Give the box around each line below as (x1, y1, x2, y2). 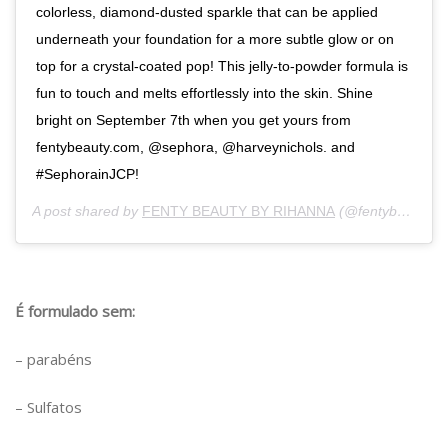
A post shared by (32, 202, 142, 219)
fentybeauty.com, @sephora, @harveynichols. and (36, 138, 355, 155)
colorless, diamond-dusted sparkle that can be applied (36, 3, 378, 20)
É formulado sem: (15, 300, 135, 321)
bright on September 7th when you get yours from (36, 111, 351, 128)
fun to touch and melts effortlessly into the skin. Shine (36, 84, 373, 101)
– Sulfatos (15, 396, 82, 417)
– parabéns (15, 348, 92, 369)
